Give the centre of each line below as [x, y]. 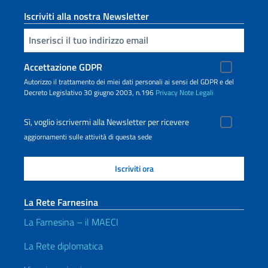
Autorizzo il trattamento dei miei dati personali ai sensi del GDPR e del [129, 81]
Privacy [167, 92]
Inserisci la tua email [29, 39]
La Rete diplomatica [63, 246]
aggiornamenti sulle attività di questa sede [88, 136]
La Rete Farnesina [61, 202]
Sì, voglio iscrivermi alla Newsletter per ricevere [106, 122]
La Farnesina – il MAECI [71, 222]
